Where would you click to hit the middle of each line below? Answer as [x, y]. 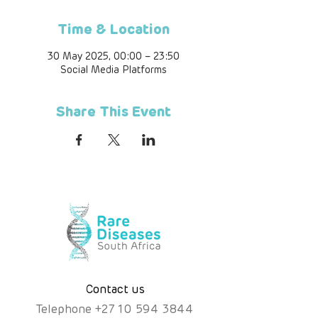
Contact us [115, 289]
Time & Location [114, 29]
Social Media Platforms [114, 70]
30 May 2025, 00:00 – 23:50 [114, 56]
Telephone [65, 309]
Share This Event [114, 111]
